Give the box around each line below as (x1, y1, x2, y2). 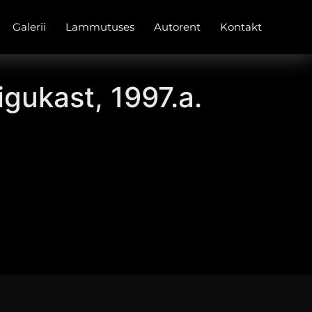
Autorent (154, 20, 201, 33)
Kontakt (220, 20, 262, 33)
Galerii (13, 20, 46, 33)
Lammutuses (65, 20, 134, 33)
